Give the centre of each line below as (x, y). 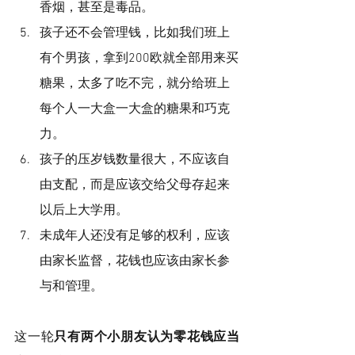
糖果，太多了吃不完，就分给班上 (135, 84)
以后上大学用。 (84, 210)
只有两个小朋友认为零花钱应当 (147, 337)
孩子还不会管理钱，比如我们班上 (135, 33)
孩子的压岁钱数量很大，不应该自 (135, 160)
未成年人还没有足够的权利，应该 (135, 236)
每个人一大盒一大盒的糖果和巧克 (135, 109)
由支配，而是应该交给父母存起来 (135, 185)
